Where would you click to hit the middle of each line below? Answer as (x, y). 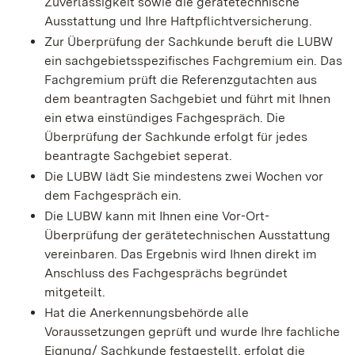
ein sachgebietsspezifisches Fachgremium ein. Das (193, 61)
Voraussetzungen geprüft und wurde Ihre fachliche (192, 332)
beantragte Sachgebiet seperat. (138, 156)
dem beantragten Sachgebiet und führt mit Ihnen (187, 99)
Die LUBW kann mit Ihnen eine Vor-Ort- (157, 216)
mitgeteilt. (75, 292)
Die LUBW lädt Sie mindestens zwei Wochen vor (184, 177)
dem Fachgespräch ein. (113, 196)
